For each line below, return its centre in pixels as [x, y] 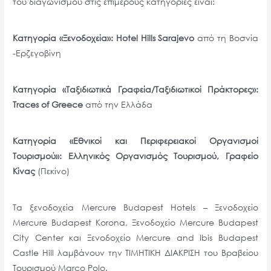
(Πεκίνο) [54, 171]
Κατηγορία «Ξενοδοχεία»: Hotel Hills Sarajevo [104, 38]
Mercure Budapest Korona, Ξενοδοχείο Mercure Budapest [135, 223]
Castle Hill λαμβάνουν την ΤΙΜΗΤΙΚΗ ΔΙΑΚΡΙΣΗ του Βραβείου [135, 253]
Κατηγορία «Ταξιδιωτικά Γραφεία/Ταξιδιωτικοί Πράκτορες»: [135, 90]
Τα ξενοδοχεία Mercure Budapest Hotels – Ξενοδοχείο [135, 207]
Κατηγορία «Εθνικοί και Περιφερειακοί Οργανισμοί [135, 141]
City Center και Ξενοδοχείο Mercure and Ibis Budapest [135, 238]
